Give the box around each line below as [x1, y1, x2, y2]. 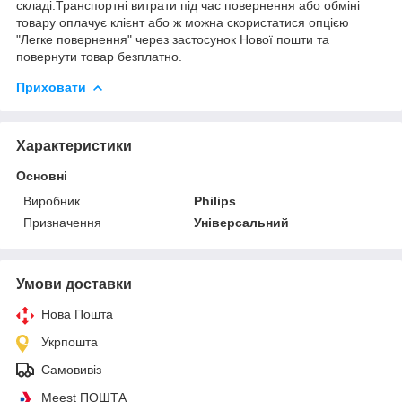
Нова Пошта [41, 306, 113, 321]
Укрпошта [41, 334, 98, 349]
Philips [194, 193, 237, 208]
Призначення [23, 214, 101, 230]
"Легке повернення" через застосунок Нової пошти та [16, 31, 329, 47]
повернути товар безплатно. [16, 48, 182, 64]
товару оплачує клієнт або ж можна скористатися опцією [16, 14, 349, 30]
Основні [16, 168, 67, 183]
